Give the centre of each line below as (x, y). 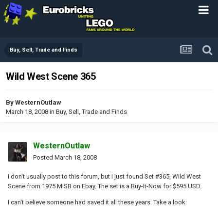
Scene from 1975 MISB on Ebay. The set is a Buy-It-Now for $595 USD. (105, 186)
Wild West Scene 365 (51, 77)
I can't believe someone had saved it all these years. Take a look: (97, 202)
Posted (44, 157)
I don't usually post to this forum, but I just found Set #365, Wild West (104, 176)
